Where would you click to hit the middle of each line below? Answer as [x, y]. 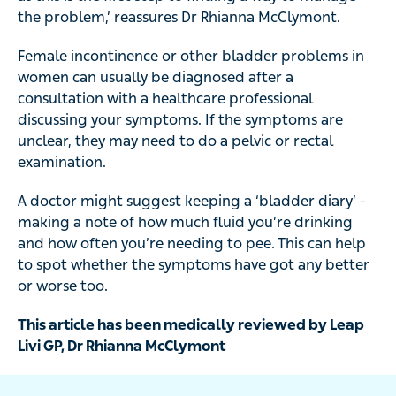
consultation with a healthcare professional [165, 99]
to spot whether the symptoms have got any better [194, 265]
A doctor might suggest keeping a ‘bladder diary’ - [192, 202]
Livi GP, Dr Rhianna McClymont [122, 346]
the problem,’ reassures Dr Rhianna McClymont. [179, 18]
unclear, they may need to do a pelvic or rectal [175, 141]
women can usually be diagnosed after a [156, 78]
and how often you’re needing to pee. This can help [192, 244]
